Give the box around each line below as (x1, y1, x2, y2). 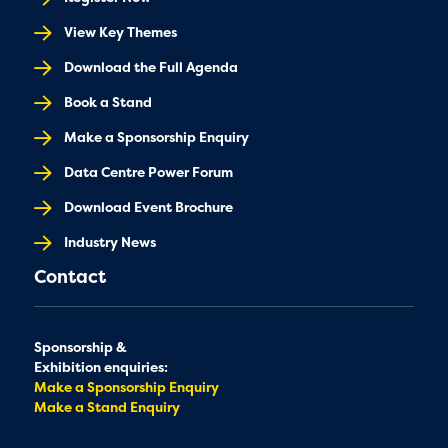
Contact (33, 264, 106, 290)
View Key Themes (63, 23, 177, 42)
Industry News (63, 233, 156, 252)
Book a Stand (63, 93, 152, 112)
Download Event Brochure (63, 198, 233, 217)
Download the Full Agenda (63, 58, 238, 77)
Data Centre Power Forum (63, 163, 233, 182)
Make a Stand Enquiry (33, 398, 180, 417)
